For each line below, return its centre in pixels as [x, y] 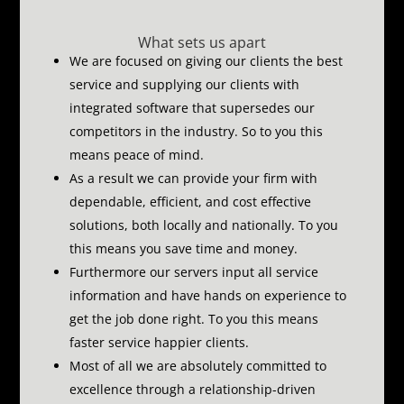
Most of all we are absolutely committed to [197, 366]
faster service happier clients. [159, 343]
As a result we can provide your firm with [193, 179]
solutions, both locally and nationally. [184, 225]
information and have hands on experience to [207, 296]
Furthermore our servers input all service [193, 272]
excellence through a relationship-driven [192, 390]
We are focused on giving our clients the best [206, 61]
